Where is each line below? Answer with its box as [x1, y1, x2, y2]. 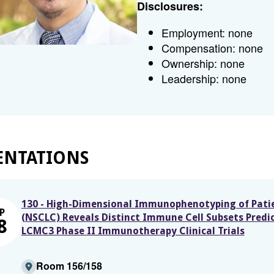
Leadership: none [161, 70, 247, 86]
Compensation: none [161, 40, 264, 56]
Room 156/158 [35, 259, 102, 273]
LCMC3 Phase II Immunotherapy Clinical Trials [21, 225, 245, 237]
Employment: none [161, 24, 253, 40]
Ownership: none [161, 55, 245, 71]
